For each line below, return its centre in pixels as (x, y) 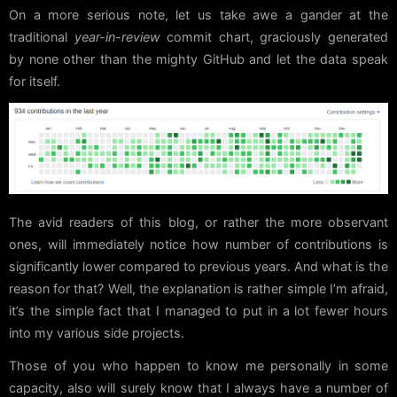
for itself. (35, 82)
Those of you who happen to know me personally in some (198, 366)
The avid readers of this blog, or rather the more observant (198, 222)
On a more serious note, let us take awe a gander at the (198, 15)
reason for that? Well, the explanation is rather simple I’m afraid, (198, 289)
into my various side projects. (97, 333)
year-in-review (117, 37)
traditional (42, 37)
